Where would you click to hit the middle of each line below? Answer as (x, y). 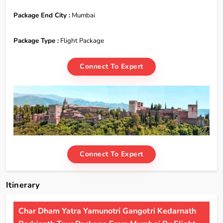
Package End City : (42, 15)
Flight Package (81, 41)
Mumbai (83, 15)
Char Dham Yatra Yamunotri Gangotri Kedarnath (107, 211)
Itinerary (23, 185)
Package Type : (36, 41)
